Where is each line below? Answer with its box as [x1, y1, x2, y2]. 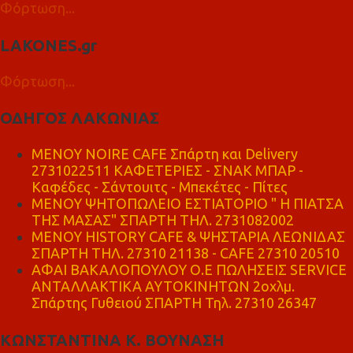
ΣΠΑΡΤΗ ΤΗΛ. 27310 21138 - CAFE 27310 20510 [32, 245, 340, 262]
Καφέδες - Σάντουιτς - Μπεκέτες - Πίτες [32, 179, 288, 195]
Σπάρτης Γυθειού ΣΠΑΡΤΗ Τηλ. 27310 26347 [32, 295, 317, 311]
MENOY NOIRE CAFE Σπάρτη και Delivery [32, 146, 298, 162]
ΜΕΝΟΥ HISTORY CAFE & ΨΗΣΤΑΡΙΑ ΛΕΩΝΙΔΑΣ [32, 229, 345, 245]
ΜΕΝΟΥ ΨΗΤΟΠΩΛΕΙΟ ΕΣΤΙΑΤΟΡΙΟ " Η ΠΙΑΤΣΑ [32, 195, 344, 212]
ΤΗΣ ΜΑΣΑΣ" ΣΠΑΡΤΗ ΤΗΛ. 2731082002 [32, 212, 294, 229]
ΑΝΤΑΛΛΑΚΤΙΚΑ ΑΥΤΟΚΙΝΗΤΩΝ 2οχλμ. [32, 278, 295, 295]
